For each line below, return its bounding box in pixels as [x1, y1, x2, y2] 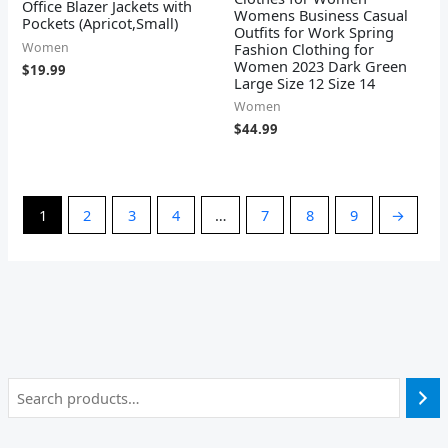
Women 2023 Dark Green [234, 55, 407, 76]
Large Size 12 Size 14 [234, 72, 375, 93]
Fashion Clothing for [234, 38, 374, 59]
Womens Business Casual [234, 4, 408, 25]
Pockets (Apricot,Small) [22, 13, 179, 34]
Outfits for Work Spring [234, 21, 394, 42]
